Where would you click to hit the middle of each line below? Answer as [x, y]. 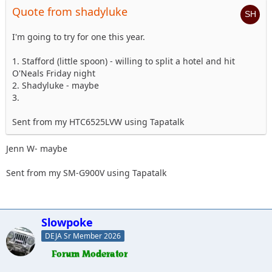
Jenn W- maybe [37, 148]
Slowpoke [67, 222]
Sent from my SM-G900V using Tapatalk [86, 172]
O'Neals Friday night [54, 73]
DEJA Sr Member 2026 [83, 236]
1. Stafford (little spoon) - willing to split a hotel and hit [124, 61]
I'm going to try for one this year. [79, 36]
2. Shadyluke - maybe [56, 85]
